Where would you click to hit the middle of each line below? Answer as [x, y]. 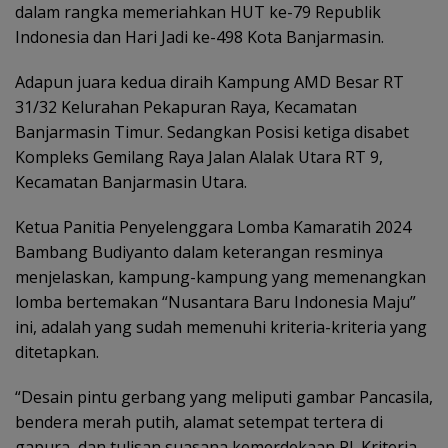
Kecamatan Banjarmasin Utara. [131, 182]
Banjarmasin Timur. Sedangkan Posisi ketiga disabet [212, 132]
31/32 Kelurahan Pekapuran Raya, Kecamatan [186, 107]
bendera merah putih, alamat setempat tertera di [199, 422]
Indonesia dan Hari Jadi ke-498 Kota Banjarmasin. [199, 37]
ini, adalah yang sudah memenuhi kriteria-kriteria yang [221, 327]
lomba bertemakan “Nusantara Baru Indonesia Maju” [215, 302]
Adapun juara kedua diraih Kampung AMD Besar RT [209, 82]
